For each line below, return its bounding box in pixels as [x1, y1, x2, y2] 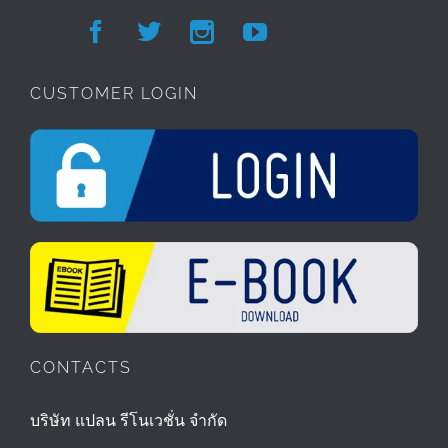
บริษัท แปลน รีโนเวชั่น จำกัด [30, 415, 227, 430]
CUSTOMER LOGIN [30, 84, 198, 104]
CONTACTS [30, 358, 132, 378]
